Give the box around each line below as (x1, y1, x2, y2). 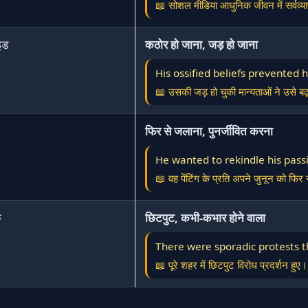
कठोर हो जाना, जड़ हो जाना (145, 36, 258, 52)
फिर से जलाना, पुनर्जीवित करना (145, 123, 273, 139)
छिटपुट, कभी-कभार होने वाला (145, 210, 265, 225)
